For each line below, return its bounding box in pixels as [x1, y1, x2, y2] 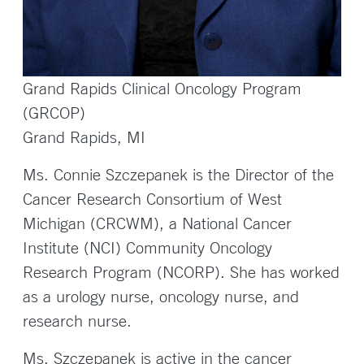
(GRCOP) [23, 102, 85, 123]
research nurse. [23, 310, 132, 331]
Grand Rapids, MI [23, 127, 145, 147]
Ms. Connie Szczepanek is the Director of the [23, 164, 334, 184]
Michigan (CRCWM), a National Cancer [23, 213, 292, 233]
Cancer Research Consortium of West [23, 188, 282, 209]
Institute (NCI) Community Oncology [23, 237, 272, 258]
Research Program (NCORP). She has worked [23, 262, 340, 282]
